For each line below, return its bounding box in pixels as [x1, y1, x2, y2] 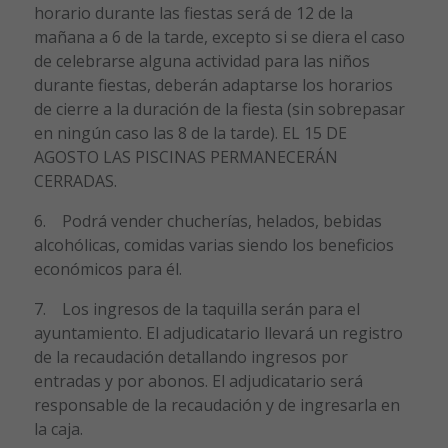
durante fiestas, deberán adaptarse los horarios [33, 73, 393, 96]
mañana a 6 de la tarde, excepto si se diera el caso [33, 25, 405, 48]
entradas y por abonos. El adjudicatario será [33, 369, 363, 392]
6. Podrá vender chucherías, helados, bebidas [33, 209, 382, 232]
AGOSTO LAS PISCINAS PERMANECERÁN [33, 145, 338, 168]
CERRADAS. [33, 169, 117, 192]
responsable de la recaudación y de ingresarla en [33, 393, 400, 416]
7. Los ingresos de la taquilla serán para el [33, 297, 360, 320]
